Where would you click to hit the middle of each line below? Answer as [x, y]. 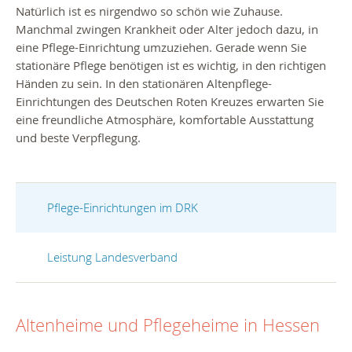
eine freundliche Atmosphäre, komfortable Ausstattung [165, 119]
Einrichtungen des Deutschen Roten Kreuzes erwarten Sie [170, 101]
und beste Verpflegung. [78, 137]
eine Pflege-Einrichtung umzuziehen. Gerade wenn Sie [161, 47]
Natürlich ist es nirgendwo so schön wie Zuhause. [149, 11]
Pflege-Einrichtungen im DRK [123, 207]
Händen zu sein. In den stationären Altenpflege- [144, 83]
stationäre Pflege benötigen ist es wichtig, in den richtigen [171, 65]
